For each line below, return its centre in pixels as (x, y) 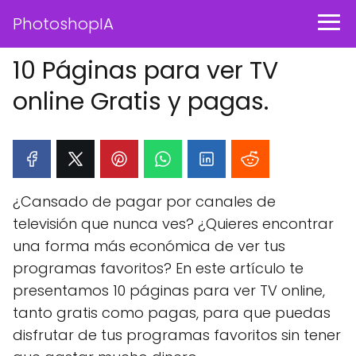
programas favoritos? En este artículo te (158, 268)
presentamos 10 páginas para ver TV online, (169, 290)
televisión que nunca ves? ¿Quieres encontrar (173, 224)
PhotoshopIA (63, 24)
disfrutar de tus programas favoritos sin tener (177, 335)
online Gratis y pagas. (141, 102)
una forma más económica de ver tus (149, 246)
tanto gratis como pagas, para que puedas (172, 313)
